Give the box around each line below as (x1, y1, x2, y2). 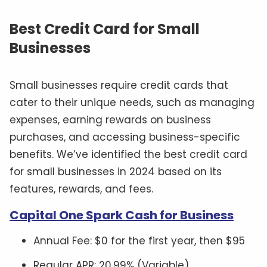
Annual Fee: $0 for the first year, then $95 (33, 234, 245, 249)
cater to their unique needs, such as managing (10, 95, 254, 110)
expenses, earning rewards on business (10, 113, 211, 128)
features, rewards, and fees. (10, 182, 153, 197)
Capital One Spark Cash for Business (10, 207, 234, 224)
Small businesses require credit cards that (10, 78, 228, 93)
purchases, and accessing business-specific (10, 130, 240, 145)
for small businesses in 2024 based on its (10, 164, 222, 179)
